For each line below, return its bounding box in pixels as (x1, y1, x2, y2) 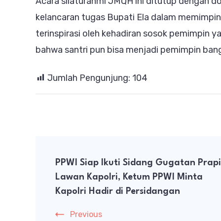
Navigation (35, 167, 122, 184)
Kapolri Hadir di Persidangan (55, 186, 180, 196)
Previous (70, 209, 102, 219)
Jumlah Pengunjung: (47, 72, 130, 83)
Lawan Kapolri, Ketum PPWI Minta (55, 172, 203, 182)
